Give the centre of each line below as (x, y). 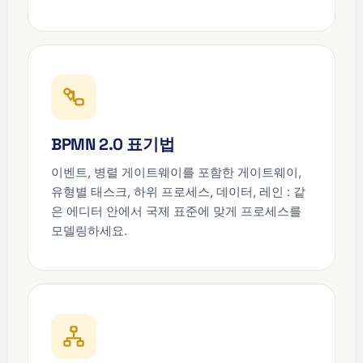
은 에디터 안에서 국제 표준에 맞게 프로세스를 (176, 211)
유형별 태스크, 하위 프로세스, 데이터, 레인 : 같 (178, 191)
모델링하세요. (89, 230)
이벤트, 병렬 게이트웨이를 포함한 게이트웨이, (176, 172)
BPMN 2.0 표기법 (113, 144)
